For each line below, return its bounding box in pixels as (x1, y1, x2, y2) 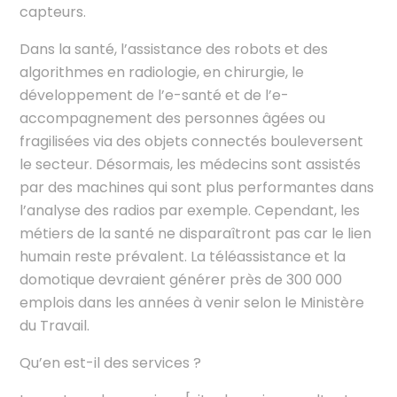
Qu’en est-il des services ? (19, 352, 202, 373)
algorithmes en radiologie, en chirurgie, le (19, 61, 305, 82)
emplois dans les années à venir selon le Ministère (19, 292, 365, 313)
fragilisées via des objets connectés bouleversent (19, 130, 364, 152)
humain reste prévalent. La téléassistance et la (19, 245, 346, 267)
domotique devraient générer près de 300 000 (19, 269, 343, 290)
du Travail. (19, 315, 90, 336)
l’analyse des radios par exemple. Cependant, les (19, 199, 361, 221)
